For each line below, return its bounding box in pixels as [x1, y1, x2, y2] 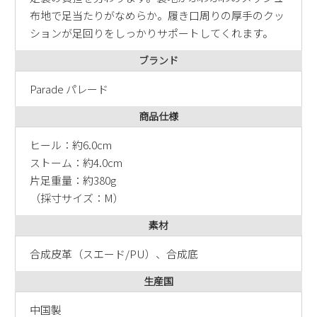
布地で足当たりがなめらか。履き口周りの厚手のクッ [29, 8, 284, 23]
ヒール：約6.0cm [29, 137, 112, 153]
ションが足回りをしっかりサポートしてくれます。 [29, 25, 273, 41]
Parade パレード [29, 81, 108, 97]
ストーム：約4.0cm [29, 155, 122, 171]
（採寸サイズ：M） [29, 190, 124, 206]
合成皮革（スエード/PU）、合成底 [29, 246, 198, 262]
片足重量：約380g [29, 173, 116, 188]
